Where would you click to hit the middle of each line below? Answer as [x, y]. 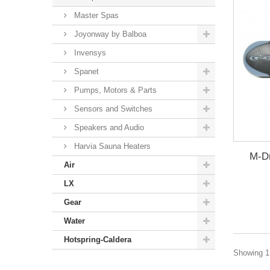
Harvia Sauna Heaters [111, 146]
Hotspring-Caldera [98, 240]
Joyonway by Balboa [109, 34]
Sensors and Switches [112, 109]
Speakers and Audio [108, 127]
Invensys [89, 53]
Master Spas [95, 15]
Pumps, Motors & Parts [114, 90]
